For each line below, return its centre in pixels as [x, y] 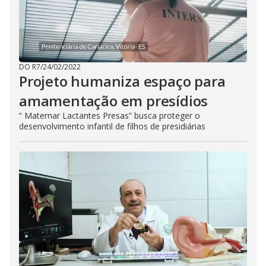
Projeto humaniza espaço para [122, 81]
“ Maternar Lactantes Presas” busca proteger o [110, 115]
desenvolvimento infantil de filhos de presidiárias [112, 126]
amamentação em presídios [114, 101]
